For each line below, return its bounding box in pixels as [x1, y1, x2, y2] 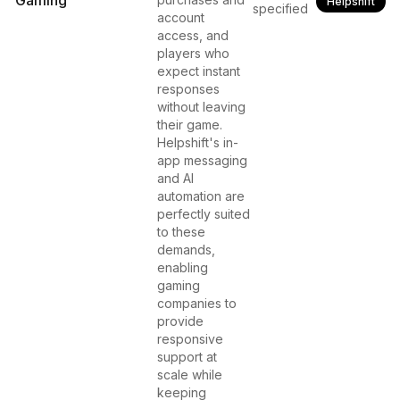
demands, [157, 242, 215, 257]
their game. [157, 117, 222, 132]
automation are [157, 188, 245, 204]
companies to [157, 296, 237, 311]
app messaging [157, 153, 247, 168]
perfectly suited [157, 206, 250, 221]
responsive [157, 331, 223, 346]
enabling [157, 260, 208, 275]
